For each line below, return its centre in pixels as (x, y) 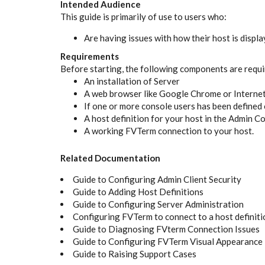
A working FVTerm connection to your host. (169, 130)
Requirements (90, 56)
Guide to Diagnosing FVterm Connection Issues (166, 229)
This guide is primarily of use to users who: (143, 16)
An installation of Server (132, 81)
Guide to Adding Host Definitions (138, 191)
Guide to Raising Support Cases (135, 253)
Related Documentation (110, 158)
